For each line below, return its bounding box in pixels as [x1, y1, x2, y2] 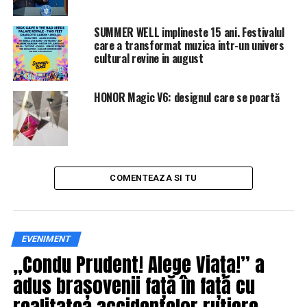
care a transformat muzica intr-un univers [93, 37, 284, 54]
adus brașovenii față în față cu [12, 271, 255, 301]
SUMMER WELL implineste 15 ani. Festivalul [93, 24, 284, 41]
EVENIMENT [20, 234, 72, 245]
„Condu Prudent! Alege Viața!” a [12, 249, 265, 280]
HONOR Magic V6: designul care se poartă [93, 89, 280, 106]
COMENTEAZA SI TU [110, 173, 197, 184]
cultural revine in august [93, 50, 204, 67]
